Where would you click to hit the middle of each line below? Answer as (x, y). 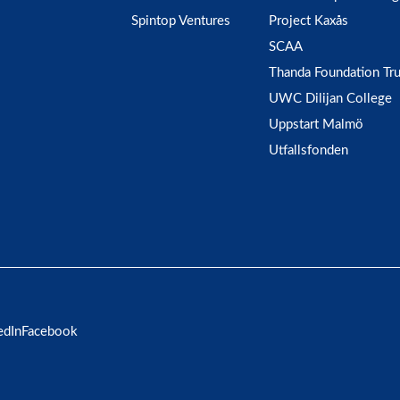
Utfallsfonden (308, 150)
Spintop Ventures (181, 21)
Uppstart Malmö (316, 125)
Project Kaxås (308, 21)
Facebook (50, 332)
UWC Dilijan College (330, 99)
